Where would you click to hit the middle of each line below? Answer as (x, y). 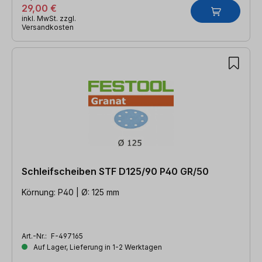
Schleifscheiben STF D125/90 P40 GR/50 (115, 171)
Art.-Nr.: (35, 236)
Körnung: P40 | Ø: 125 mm (70, 192)
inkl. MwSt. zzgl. (49, 18)
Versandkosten (48, 27)
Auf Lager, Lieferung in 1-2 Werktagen (97, 247)
